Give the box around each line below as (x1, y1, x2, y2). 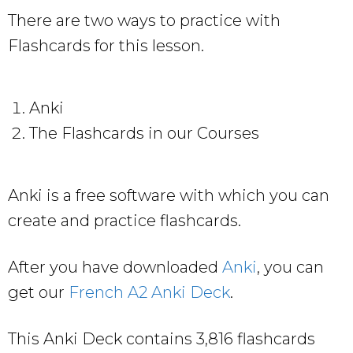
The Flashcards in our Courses (29, 123, 259, 143)
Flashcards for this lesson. (8, 35, 204, 55)
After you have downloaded (8, 257, 222, 277)
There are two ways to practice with (8, 10, 281, 30)
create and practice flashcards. (8, 210, 241, 230)
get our (8, 282, 69, 302)
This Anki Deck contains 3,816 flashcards (8, 329, 315, 348)
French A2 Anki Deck (69, 282, 230, 302)
